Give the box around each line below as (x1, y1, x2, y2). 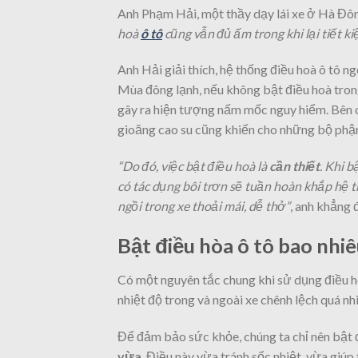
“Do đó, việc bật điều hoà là (117, 158, 269, 174)
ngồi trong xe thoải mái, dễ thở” (117, 198, 290, 214)
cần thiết (269, 158, 320, 174)
